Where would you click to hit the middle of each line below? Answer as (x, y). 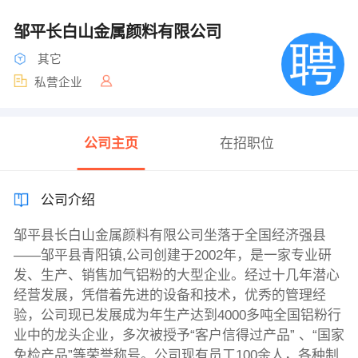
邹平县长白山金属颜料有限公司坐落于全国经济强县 (169, 236)
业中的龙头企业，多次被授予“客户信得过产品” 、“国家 (179, 336)
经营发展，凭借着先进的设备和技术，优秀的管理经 (169, 296)
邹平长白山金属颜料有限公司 (117, 32)
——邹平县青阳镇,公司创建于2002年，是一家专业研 (172, 256)
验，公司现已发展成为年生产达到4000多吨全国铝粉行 (177, 316)
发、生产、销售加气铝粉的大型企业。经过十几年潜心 (176, 276)
